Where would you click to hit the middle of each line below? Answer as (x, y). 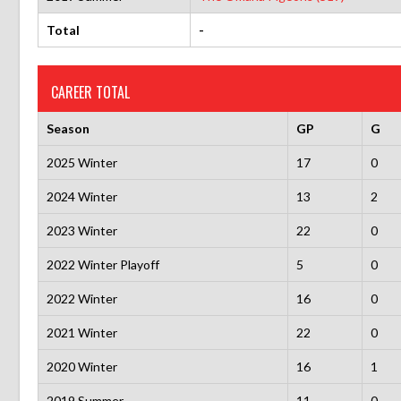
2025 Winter (81, 162)
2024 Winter (81, 196)
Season (68, 128)
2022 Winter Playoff (102, 264)
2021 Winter (81, 332)
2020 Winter (81, 366)
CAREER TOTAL (90, 92)
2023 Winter (81, 230)
